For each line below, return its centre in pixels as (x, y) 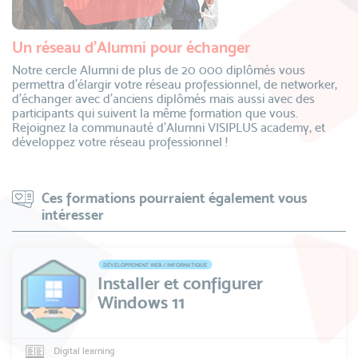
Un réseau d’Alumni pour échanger (131, 47)
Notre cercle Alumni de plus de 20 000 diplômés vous (159, 70)
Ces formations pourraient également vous (175, 198)
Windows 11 (141, 302)
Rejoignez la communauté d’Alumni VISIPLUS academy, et (169, 127)
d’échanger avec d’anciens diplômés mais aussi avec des (163, 99)
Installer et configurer (180, 283)
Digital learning (84, 350)
